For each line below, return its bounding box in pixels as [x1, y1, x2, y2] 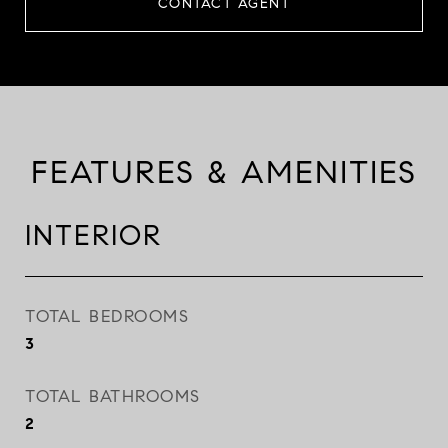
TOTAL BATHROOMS [25, 386, 201, 407]
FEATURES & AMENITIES [31, 152, 417, 192]
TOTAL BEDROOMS [25, 306, 189, 327]
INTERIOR [25, 218, 162, 253]
